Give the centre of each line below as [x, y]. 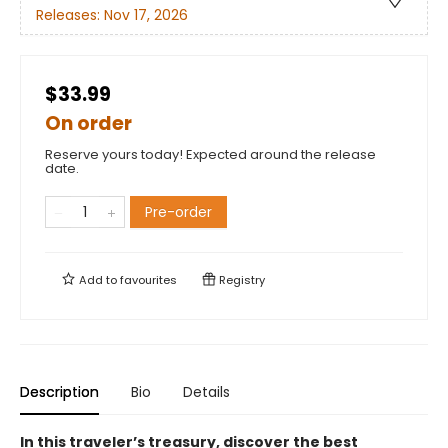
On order [88, 123]
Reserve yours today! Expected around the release [210, 154]
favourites [148, 280]
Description [59, 392]
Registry [240, 280]
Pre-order [178, 212]
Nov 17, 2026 [146, 15]
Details [206, 392]
